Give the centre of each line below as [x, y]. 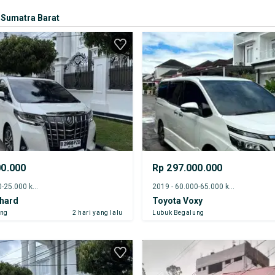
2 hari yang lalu [97, 212]
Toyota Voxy [177, 200]
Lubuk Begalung [178, 212]
